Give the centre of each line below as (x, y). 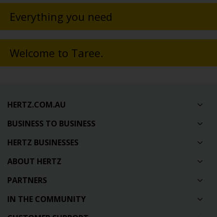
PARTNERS (27, 180)
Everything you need (61, 17)
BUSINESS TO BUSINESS (51, 123)
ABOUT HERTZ (34, 161)
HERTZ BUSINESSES (43, 142)
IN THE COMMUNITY (46, 199)
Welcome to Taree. (56, 53)
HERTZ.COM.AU (37, 104)
